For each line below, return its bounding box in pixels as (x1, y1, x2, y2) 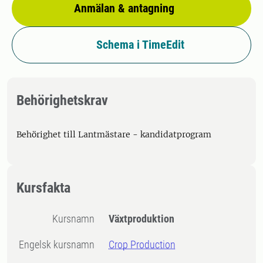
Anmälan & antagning (74, 1, 174, 15)
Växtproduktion (109, 213, 175, 225)
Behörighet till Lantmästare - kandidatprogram (16, 129, 211, 140)
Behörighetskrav (16, 92, 108, 109)
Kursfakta (16, 180, 70, 196)
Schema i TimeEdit (96, 38, 184, 52)
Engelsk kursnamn (24, 238, 95, 251)
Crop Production (109, 238, 176, 251)
